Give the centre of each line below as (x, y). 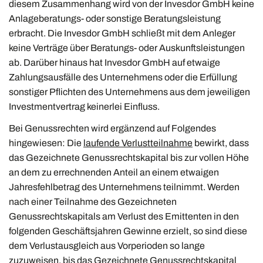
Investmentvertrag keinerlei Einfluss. (84, 106)
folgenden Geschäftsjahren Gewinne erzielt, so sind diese (128, 231)
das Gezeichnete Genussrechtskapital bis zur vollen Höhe (129, 158)
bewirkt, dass (221, 143)
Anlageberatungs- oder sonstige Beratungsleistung (115, 18)
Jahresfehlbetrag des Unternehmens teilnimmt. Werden (124, 187)
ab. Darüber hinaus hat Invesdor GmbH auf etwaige (114, 62)
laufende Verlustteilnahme (138, 143)
